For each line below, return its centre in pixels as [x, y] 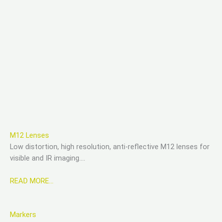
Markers [23, 214]
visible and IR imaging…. [48, 158]
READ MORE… [32, 181]
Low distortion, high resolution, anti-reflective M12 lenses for [110, 146]
